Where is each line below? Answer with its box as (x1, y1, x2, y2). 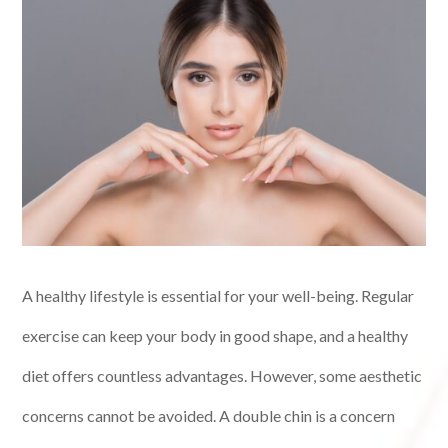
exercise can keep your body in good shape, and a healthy (22, 326, 409, 346)
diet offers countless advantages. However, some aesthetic (22, 366, 423, 386)
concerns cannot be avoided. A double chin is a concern (22, 406, 396, 426)
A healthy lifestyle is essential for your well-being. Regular (22, 286, 415, 306)
